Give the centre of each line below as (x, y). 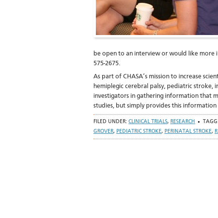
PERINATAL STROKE (188, 132)
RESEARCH (183, 122)
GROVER (103, 132)
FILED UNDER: (111, 122)
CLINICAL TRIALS (148, 122)
